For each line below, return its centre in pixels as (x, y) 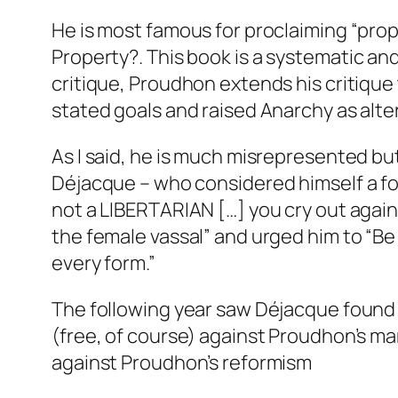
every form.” (103, 263)
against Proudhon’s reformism (182, 362)
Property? (96, 56)
